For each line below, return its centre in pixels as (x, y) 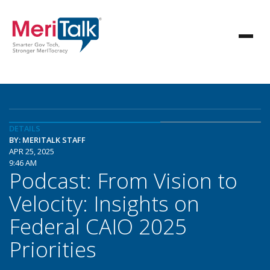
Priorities (53, 249)
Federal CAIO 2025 (98, 226)
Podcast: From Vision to (123, 180)
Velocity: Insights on (104, 203)
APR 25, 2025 (32, 151)
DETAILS (25, 128)
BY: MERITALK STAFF (47, 140)
